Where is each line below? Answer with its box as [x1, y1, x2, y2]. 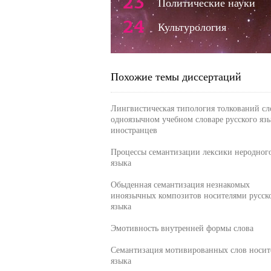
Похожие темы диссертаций [110, 69, 241, 83]
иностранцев [110, 124, 157, 135]
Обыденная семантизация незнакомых [110, 178, 250, 190]
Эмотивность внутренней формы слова [110, 222, 253, 233]
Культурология [157, 19, 226, 34]
